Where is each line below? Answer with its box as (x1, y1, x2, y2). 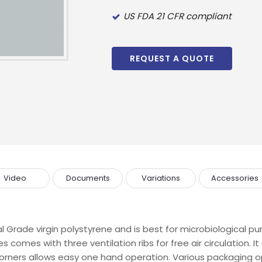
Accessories (211, 173, 258, 184)
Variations (142, 173, 180, 184)
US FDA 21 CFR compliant (123, 10, 231, 22)
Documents (65, 173, 110, 184)
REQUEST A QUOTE (130, 53, 214, 64)
